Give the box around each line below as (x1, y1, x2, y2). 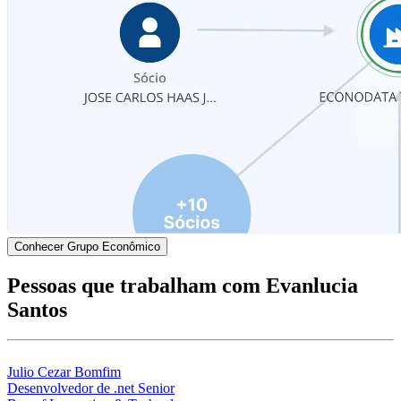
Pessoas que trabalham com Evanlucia (7, 273, 358, 297)
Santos (7, 297, 67, 321)
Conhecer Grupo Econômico (14, 239, 160, 253)
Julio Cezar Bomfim (7, 364, 121, 380)
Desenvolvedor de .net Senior (7, 380, 175, 397)
